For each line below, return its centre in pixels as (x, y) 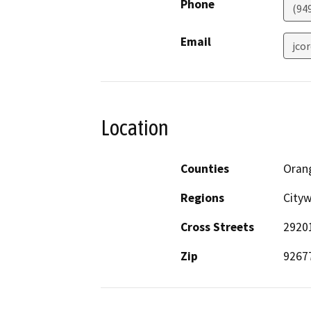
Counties (205, 168)
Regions (202, 197)
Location (135, 128)
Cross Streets (217, 227)
